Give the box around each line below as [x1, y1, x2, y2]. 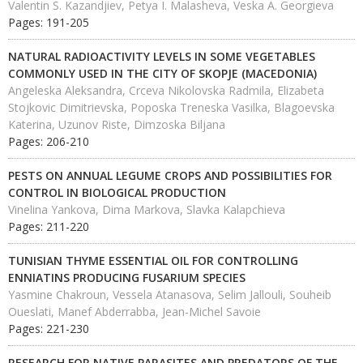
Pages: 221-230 [8, 321, 89, 336]
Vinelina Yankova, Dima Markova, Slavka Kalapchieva [8, 202, 285, 217]
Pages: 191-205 [8, 15, 89, 30]
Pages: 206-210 [8, 134, 89, 149]
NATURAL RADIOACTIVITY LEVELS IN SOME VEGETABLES [8, 49, 315, 64]
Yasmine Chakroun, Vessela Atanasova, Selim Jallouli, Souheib [8, 287, 331, 302]
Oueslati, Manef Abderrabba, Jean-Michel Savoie [8, 304, 261, 319]
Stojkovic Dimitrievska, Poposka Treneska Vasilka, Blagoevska [8, 100, 335, 115]
